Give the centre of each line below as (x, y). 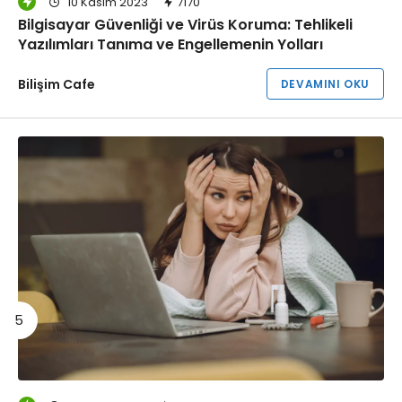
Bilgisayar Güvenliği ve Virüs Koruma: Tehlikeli (185, 25)
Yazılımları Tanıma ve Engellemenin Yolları (170, 45)
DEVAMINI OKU (325, 84)
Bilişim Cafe (57, 85)
